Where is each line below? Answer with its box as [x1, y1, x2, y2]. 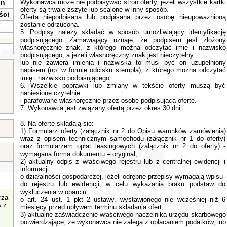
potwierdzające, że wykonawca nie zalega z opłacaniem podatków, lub [20, 218, 226, 226]
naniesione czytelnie [20, 89, 80, 97]
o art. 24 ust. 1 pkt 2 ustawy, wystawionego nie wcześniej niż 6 [20, 196, 226, 203]
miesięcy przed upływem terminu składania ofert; [20, 203, 164, 211]
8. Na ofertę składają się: [20, 120, 94, 127]
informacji [20, 165, 49, 173]
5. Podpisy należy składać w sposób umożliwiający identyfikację [20, 28, 226, 36]
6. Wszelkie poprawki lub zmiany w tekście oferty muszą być [20, 82, 226, 89]
